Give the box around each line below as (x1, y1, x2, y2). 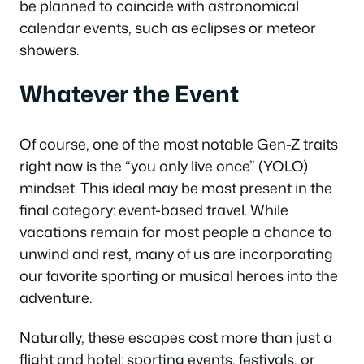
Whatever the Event (19, 76, 239, 110)
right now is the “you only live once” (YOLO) (19, 154, 308, 176)
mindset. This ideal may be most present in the (19, 176, 332, 198)
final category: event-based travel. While (19, 198, 288, 220)
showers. (19, 39, 79, 61)
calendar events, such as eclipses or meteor (19, 17, 316, 39)
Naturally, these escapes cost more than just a (19, 327, 332, 349)
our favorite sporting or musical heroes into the (19, 264, 338, 286)
